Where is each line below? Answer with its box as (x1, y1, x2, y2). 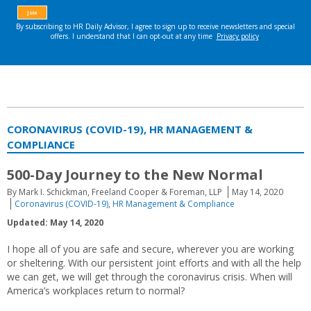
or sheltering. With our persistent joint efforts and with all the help (7, 256, 301, 269)
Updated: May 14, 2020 (7, 217, 103, 228)
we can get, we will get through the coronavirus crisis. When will (7, 270, 292, 283)
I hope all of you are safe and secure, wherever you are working (7, 242, 294, 255)
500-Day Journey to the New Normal (7, 165, 263, 184)
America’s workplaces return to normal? (7, 284, 185, 297)
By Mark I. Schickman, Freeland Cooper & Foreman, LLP (7, 186, 222, 198)
